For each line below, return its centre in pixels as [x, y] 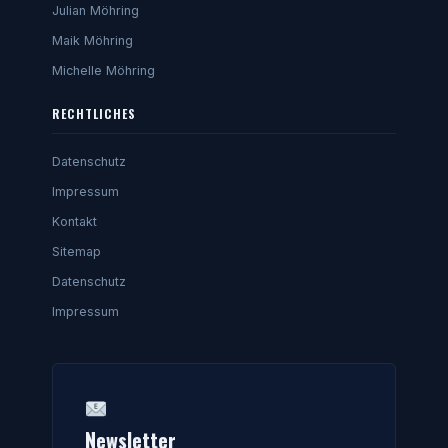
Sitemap [76, 252]
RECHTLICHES [94, 114]
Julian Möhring [95, 11]
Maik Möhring [92, 41]
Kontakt [74, 222]
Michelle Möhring [103, 71]
